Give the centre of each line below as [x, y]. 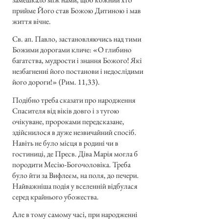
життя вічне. [32, 21]
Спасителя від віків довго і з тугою [66, 110]
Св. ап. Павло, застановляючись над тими [77, 39]
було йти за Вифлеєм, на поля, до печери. [76, 175]
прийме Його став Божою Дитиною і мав [77, 10]
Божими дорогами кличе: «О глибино [72, 50]
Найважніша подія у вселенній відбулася [75, 186]
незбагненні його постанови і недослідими [78, 71]
